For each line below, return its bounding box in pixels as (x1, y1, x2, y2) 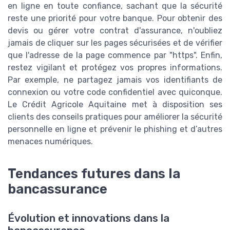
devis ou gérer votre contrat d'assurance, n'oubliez (8, 25, 222, 35)
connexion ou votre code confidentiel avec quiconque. (8, 87, 222, 97)
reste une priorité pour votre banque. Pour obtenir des (8, 13, 222, 23)
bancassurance (8, 181, 107, 197)
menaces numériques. (8, 136, 93, 146)
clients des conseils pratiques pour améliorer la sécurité (8, 111, 222, 122)
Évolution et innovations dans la (8, 212, 169, 224)
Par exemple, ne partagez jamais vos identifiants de (8, 74, 222, 85)
